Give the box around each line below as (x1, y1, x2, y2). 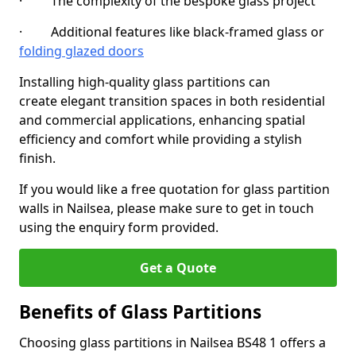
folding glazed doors (19, 42, 144, 60)
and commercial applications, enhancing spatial (19, 111, 305, 129)
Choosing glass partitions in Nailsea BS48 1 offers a (19, 334, 326, 351)
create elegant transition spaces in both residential (19, 92, 325, 110)
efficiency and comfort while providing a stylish (19, 130, 302, 148)
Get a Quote (140, 259, 216, 277)
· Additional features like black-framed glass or (19, 23, 324, 41)
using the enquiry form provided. (19, 219, 219, 236)
